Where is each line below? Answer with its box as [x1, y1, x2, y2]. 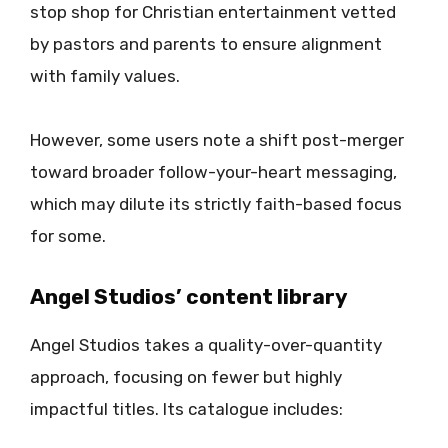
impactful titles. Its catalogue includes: [30, 399, 343, 420]
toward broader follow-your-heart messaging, [30, 161, 397, 182]
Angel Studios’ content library [30, 284, 348, 310]
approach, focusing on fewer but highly [30, 367, 342, 388]
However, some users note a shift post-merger [30, 129, 404, 150]
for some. [30, 225, 106, 246]
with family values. [30, 65, 180, 86]
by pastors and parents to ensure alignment [30, 33, 382, 54]
